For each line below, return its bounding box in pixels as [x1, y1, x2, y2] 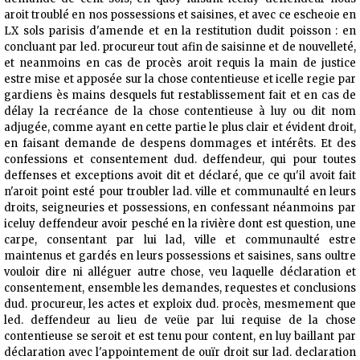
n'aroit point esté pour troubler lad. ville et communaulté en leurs [4, 185, 356, 199]
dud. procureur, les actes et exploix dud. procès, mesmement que [4, 297, 356, 312]
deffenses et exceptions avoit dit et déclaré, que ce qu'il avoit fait [4, 169, 356, 183]
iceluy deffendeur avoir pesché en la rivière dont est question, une [4, 217, 356, 231]
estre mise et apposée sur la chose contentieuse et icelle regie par [4, 72, 356, 87]
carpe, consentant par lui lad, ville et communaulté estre [4, 233, 356, 247]
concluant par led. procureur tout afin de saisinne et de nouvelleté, [4, 40, 356, 55]
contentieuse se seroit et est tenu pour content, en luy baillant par [4, 329, 356, 344]
